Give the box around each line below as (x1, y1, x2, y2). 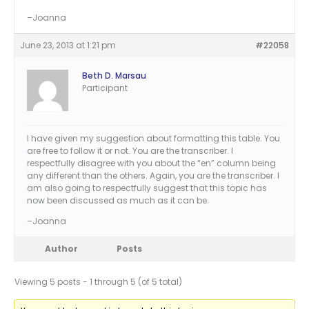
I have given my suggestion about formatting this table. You (27, 132, 280, 145)
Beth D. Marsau (82, 70, 146, 82)
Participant (82, 82, 128, 94)
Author (45, 243, 78, 255)
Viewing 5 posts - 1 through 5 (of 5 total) (14, 276, 182, 288)
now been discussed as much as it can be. (27, 195, 209, 207)
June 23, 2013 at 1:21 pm (20, 39, 116, 52)
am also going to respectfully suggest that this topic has (27, 182, 267, 195)
